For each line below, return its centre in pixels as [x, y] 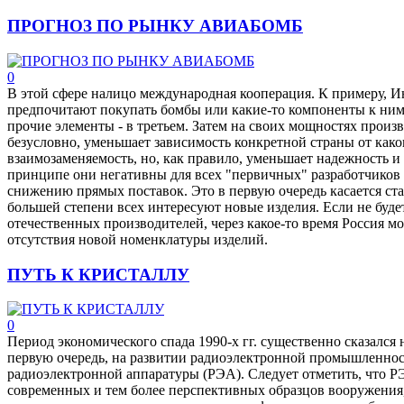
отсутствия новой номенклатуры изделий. [138, 239]
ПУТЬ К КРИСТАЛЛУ [98, 274]
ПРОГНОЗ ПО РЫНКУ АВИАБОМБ [155, 26]
